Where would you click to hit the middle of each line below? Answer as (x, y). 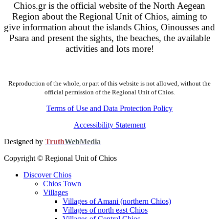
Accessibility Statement (109, 125)
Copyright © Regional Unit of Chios (60, 158)
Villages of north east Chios (105, 210)
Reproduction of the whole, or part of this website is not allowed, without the (109, 84)
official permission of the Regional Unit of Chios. (109, 92)
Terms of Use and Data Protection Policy (109, 109)
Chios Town (62, 184)
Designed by (24, 142)
